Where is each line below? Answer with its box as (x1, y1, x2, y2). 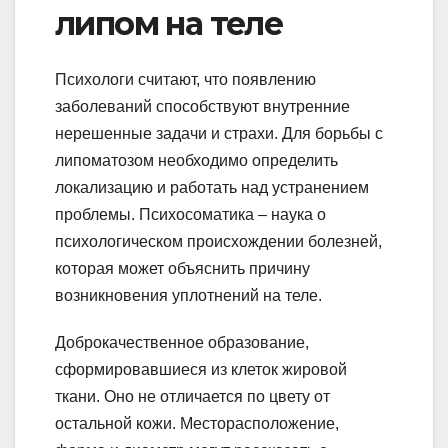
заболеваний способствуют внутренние (55, 98, 350, 116)
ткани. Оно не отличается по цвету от (55, 388, 330, 406)
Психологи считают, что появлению (55, 71, 316, 89)
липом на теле (55, 3, 283, 43)
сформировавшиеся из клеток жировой (55, 361, 347, 379)
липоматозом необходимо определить (55, 152, 338, 170)
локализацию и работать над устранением (55, 179, 369, 197)
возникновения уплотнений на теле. (55, 287, 322, 305)
